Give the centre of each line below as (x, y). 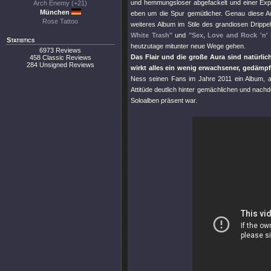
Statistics (21, 40)
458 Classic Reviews (60, 57)
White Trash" (152, 35)
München (55, 12)
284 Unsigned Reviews (60, 65)
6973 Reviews (60, 50)
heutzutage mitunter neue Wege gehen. (188, 46)
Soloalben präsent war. (164, 100)
